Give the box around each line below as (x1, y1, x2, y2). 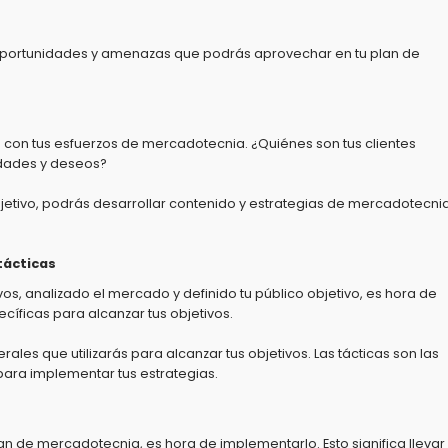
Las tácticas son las (311, 345, 439, 362)
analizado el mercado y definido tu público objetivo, (22, 285, 363, 302)
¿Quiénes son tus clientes (248, 135, 416, 152)
